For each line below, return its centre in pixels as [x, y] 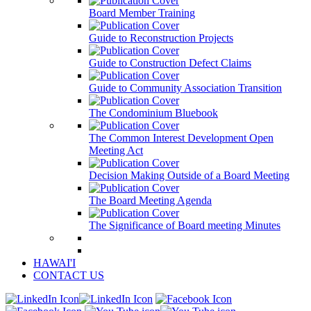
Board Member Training [142, 13]
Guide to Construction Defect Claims [170, 63]
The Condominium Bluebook [153, 113]
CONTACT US [69, 275]
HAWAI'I [54, 263]
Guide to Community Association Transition [185, 88]
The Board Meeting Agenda [150, 200]
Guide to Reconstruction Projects [161, 38]
